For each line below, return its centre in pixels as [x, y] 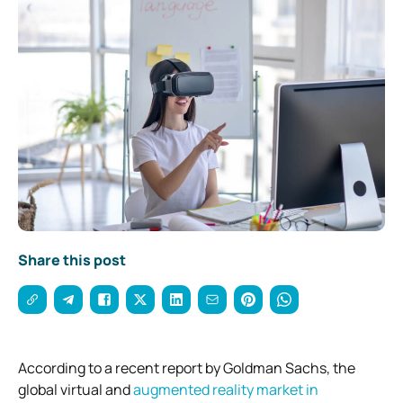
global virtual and [76, 389]
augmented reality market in [226, 389]
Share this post [72, 260]
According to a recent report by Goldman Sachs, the [187, 367]
